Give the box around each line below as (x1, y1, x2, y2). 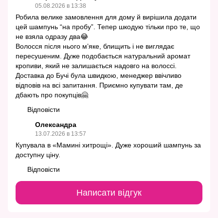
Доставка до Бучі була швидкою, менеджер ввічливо (16, 72, 182, 80)
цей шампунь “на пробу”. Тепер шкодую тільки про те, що (16, 23, 200, 31)
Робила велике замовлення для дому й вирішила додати (16, 13, 197, 21)
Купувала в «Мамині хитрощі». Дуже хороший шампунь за (16, 141, 201, 149)
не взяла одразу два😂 (16, 33, 88, 41)
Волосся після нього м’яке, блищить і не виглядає (16, 42, 174, 51)
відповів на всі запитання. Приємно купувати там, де (16, 81, 183, 90)
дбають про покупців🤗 (16, 91, 88, 99)
